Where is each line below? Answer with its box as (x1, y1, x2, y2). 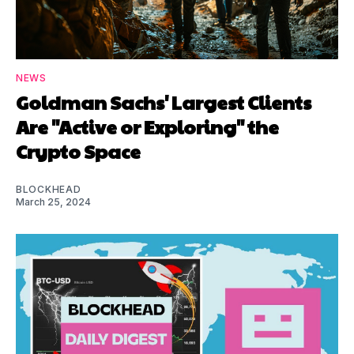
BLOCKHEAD (16, 183, 81, 195)
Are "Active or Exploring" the (16, 112, 279, 140)
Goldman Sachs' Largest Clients (16, 88, 311, 115)
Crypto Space (16, 137, 141, 164)
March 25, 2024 (16, 195, 91, 208)
